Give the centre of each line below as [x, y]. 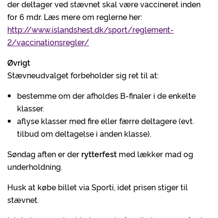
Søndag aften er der [44, 154]
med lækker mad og [155, 154]
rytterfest [99, 154]
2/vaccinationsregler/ [48, 42]
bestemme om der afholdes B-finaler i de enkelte [106, 95]
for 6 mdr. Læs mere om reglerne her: [75, 17]
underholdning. [35, 166]
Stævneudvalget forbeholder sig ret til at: [83, 75]
